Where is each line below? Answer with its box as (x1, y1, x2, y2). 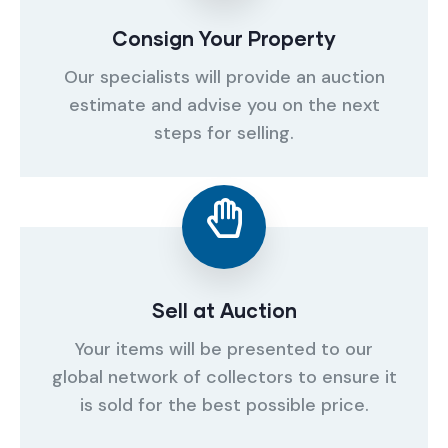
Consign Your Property (112, 26, 336, 50)
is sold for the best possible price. (79, 393, 369, 417)
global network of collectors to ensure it (51, 365, 397, 389)
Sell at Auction (151, 298, 297, 322)
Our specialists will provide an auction (63, 65, 385, 89)
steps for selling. (154, 121, 294, 145)
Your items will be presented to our (75, 337, 373, 361)
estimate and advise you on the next (68, 93, 380, 117)
